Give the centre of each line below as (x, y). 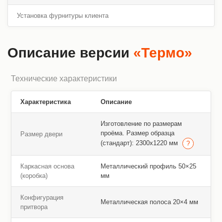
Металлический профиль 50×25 (148, 166)
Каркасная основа (47, 166)
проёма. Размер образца (137, 133)
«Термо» (163, 53)
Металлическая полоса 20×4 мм (149, 202)
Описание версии (70, 53)
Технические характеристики (64, 78)
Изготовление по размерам (141, 123)
